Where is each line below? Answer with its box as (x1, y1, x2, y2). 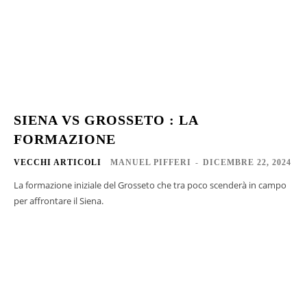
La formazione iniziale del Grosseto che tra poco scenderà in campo (14, 178, 286, 191)
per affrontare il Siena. (14, 194, 103, 207)
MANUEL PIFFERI (110, 157, 191, 167)
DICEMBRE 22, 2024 (203, 157, 291, 167)
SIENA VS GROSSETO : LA (14, 112, 199, 127)
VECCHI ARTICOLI (14, 157, 101, 167)
